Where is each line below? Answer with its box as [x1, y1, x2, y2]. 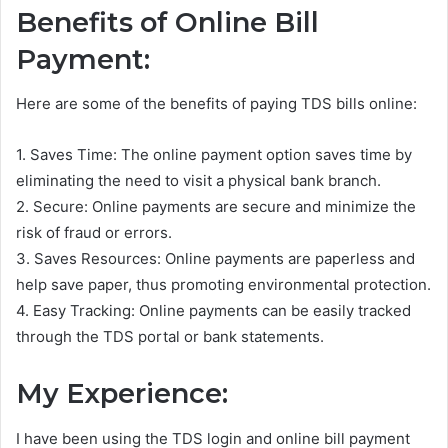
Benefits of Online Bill [16, 5, 319, 39]
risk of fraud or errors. [16, 223, 172, 243]
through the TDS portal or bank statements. [16, 327, 324, 347]
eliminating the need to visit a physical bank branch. [16, 171, 381, 191]
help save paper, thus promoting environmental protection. [16, 275, 431, 295]
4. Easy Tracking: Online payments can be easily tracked [16, 301, 411, 321]
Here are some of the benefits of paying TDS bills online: [16, 94, 417, 114]
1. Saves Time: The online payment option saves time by [16, 145, 412, 165]
